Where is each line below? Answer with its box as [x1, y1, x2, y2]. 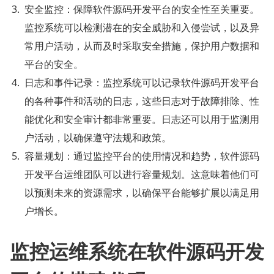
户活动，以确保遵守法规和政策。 [24, 130, 171, 144]
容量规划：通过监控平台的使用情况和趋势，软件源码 [24, 148, 259, 163]
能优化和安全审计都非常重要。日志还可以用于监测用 [24, 111, 259, 126]
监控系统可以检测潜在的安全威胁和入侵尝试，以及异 [24, 20, 259, 34]
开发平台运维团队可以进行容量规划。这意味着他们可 [24, 166, 259, 181]
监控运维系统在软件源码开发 [10, 236, 264, 265]
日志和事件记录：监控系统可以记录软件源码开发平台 [24, 75, 259, 89]
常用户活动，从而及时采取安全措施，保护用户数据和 [24, 38, 259, 53]
